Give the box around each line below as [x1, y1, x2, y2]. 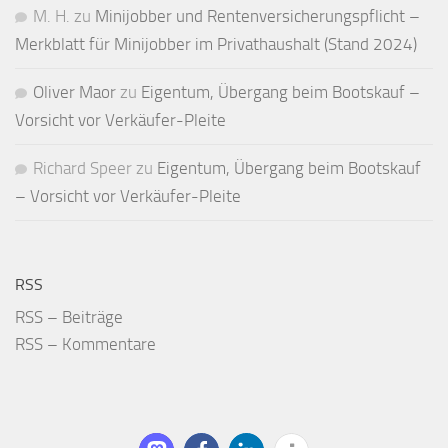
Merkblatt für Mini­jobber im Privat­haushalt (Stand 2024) [15, 33, 417, 54]
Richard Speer [33, 157, 132, 178]
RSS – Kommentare [15, 333, 156, 354]
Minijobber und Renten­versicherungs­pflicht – [95, 5, 420, 26]
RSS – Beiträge [15, 306, 123, 327]
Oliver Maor [33, 81, 116, 102]
